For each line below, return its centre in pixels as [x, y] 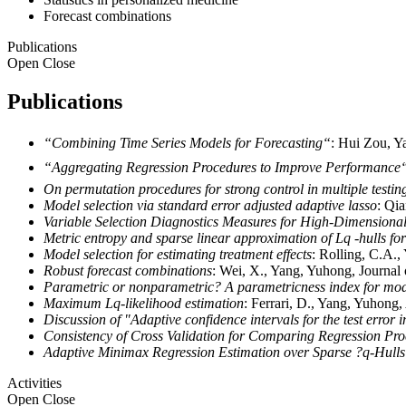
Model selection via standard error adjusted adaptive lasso [210, 205]
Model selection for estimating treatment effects [178, 254]
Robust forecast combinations [128, 270]
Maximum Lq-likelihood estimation [144, 303]
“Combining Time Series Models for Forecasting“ [187, 142]
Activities [34, 382]
